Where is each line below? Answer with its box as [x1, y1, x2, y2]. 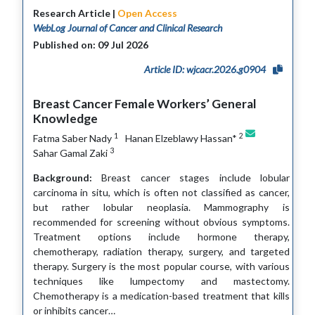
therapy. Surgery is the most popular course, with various [32, 260, 290, 273]
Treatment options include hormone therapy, [32, 231, 290, 243]
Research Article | [32, 6, 117, 19]
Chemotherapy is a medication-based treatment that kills [32, 290, 290, 302]
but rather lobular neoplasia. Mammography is [32, 201, 290, 214]
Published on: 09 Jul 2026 [32, 39, 148, 51]
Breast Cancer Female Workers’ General [32, 96, 257, 112]
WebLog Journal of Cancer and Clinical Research [32, 21, 222, 34]
